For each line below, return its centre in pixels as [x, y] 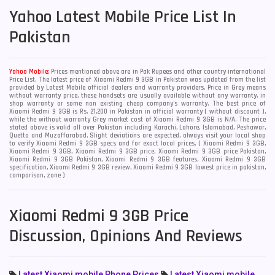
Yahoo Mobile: [29, 72]
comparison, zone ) [37, 176]
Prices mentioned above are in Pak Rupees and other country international [158, 72]
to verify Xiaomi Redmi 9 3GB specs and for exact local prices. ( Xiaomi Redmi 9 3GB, [137, 144]
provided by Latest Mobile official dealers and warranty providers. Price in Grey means [137, 88]
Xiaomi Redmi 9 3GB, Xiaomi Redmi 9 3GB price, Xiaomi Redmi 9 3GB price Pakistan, [137, 152]
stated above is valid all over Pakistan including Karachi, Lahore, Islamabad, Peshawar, [137, 128]
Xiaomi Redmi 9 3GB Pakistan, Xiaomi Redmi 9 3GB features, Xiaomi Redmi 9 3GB [137, 160]
